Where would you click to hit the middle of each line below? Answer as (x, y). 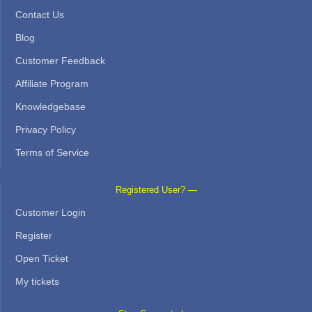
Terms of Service (52, 152)
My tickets (37, 281)
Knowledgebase (50, 106)
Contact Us (40, 14)
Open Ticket (42, 258)
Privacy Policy (46, 129)
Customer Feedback (60, 60)
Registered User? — (156, 190)
